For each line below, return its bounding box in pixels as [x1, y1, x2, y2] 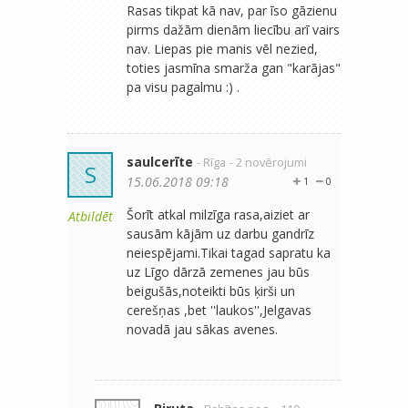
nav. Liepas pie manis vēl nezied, [127, 39, 318, 57]
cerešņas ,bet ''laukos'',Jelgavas [127, 301, 311, 319]
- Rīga [197, 154, 226, 170]
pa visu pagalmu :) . [127, 77, 240, 96]
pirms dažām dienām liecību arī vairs [127, 20, 340, 38]
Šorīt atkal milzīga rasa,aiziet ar [127, 205, 310, 223]
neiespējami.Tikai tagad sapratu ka [127, 243, 331, 261]
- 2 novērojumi [229, 154, 307, 170]
